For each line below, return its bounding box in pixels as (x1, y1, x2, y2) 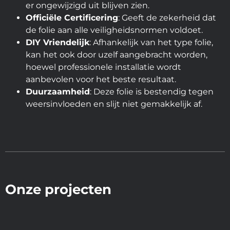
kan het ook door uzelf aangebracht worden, (26, 49, 207, 60)
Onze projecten (5, 181, 111, 198)
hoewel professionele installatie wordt (26, 62, 181, 72)
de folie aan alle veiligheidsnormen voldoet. (26, 25, 203, 35)
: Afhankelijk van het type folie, (89, 37, 213, 47)
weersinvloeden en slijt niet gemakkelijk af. (26, 99, 202, 109)
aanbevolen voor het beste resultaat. (26, 74, 176, 84)
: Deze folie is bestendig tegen (90, 86, 214, 97)
